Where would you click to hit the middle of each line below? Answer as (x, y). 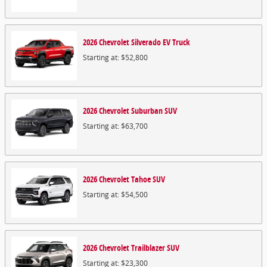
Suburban (147, 111)
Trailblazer (148, 248)
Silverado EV (151, 42)
